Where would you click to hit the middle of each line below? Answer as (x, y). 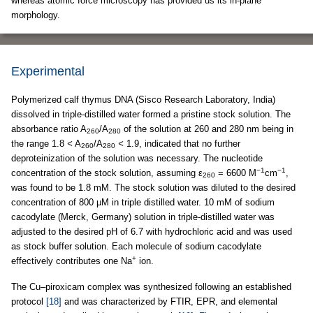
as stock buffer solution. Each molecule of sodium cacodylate (136, 246)
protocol (29, 301)
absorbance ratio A (49, 129)
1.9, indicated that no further (182, 144)
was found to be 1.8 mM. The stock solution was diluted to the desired (153, 188)
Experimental (48, 71)
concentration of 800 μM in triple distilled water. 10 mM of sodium (143, 202)
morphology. (36, 15)
